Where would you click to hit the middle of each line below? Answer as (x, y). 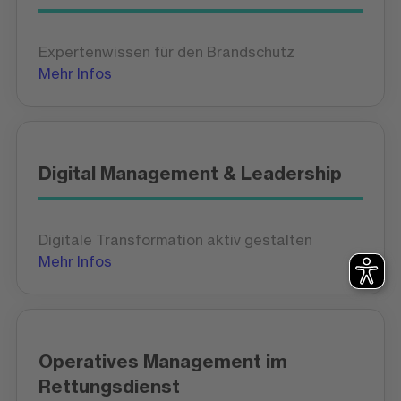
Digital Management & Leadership (190, 173)
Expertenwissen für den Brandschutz (166, 51)
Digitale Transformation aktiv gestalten (175, 239)
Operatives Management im (162, 361)
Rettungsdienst (109, 386)
